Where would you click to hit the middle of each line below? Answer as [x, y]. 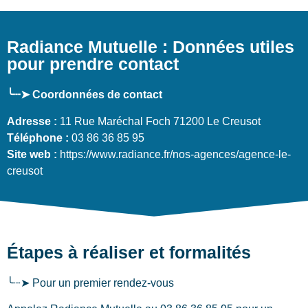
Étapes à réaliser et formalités [129, 252]
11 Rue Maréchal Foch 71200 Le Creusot [159, 121]
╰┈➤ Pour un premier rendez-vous [90, 283]
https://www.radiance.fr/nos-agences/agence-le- [174, 154]
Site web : [32, 154]
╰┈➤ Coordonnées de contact [85, 95]
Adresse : [32, 121]
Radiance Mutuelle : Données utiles [151, 47]
